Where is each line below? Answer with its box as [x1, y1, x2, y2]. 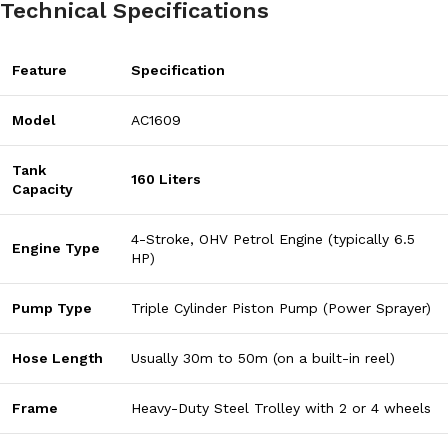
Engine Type [12, 240, 100, 257]
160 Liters [131, 171, 201, 188]
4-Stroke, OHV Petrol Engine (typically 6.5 [131, 231, 415, 248]
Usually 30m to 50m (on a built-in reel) [131, 350, 395, 367]
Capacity [12, 181, 73, 198]
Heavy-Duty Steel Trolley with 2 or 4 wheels [131, 400, 431, 417]
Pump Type [12, 300, 92, 317]
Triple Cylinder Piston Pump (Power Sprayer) [131, 300, 431, 317]
